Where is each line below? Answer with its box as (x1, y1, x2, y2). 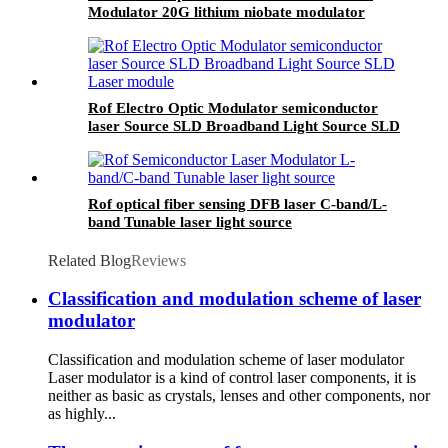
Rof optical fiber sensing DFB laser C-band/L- (88, 195, 387, 212)
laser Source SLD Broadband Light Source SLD (88, 117, 400, 134)
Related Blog (48, 251, 131, 269)
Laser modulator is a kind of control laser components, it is (48, 369, 416, 387)
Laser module (88, 135, 178, 152)
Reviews (131, 251, 186, 269)
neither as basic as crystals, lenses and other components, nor (48, 387, 430, 405)
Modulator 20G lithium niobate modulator (88, 3, 365, 20)
